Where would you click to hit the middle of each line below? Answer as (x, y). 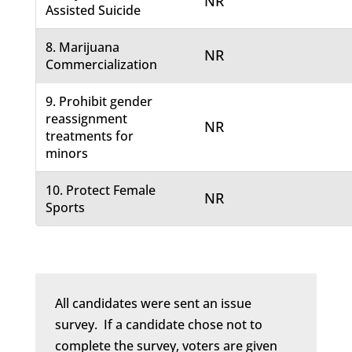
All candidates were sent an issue (153, 304)
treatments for (90, 136)
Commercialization (102, 65)
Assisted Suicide (93, 11)
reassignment (87, 119)
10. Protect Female (101, 191)
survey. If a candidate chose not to (158, 325)
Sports (66, 208)
